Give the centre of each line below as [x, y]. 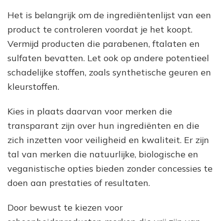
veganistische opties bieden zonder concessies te [110, 168]
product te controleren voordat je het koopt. [100, 29]
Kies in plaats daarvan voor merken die [90, 111]
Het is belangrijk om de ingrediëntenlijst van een [109, 15]
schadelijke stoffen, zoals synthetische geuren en [109, 72]
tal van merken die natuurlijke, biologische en [103, 154]
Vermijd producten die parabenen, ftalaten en [104, 43]
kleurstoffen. [33, 86]
